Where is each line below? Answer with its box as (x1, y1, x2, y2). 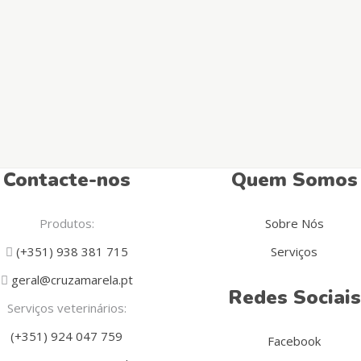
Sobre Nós (264, 215, 324, 231)
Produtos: (39, 215, 94, 231)
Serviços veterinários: (6, 300, 127, 316)
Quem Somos (230, 167, 358, 193)
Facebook (268, 333, 322, 349)
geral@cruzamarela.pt (7, 272, 133, 288)
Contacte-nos (2, 167, 131, 193)
